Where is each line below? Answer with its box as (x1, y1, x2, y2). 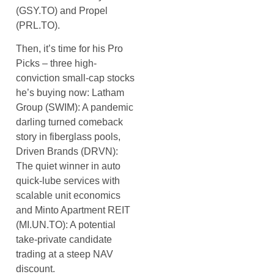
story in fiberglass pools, (16, 131, 120, 142)
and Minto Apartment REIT (16, 204, 130, 215)
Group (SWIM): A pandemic (16, 102, 133, 113)
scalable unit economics (16, 190, 120, 201)
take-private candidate (16, 234, 112, 245)
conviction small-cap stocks (16, 72, 135, 83)
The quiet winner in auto (16, 160, 120, 171)
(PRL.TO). (16, 20, 60, 31)
